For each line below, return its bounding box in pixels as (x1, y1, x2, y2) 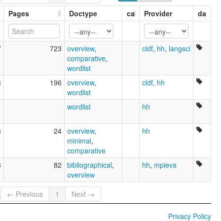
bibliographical (67, 159, 112, 170)
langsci (169, 43, 190, 53)
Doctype (69, 8, 97, 18)
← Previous (7, 189, 43, 199)
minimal (67, 135, 91, 146)
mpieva (154, 159, 177, 170)
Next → (72, 189, 95, 199)
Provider (144, 8, 172, 18)
